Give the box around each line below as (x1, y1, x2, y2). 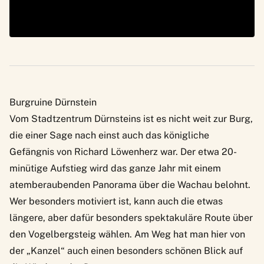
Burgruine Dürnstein (9, 97, 97, 108)
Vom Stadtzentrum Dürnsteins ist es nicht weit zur (9, 113, 229, 125)
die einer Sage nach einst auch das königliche (9, 130, 209, 141)
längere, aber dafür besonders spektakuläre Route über (9, 212, 253, 224)
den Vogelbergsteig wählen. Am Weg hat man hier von (9, 229, 245, 240)
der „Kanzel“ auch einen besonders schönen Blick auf (9, 245, 243, 257)
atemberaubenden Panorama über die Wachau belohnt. (9, 179, 250, 191)
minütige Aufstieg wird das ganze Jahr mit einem (9, 163, 221, 174)
